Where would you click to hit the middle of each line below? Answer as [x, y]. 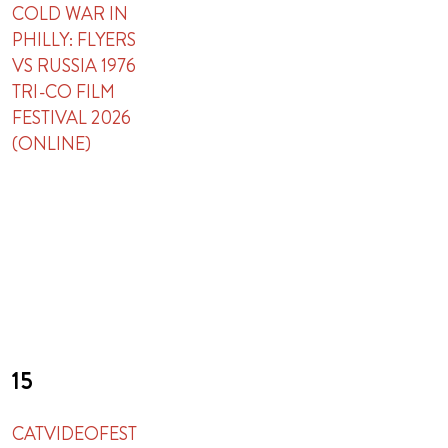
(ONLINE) [52, 144]
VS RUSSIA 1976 [74, 66]
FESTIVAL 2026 [72, 118]
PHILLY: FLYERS [74, 40]
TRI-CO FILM [64, 92]
